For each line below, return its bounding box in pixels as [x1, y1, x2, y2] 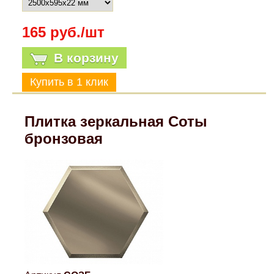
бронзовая [24, 130, 103, 147]
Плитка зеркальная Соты [24, 113, 208, 130]
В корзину [53, 51, 119, 65]
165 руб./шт [21, 24, 105, 41]
